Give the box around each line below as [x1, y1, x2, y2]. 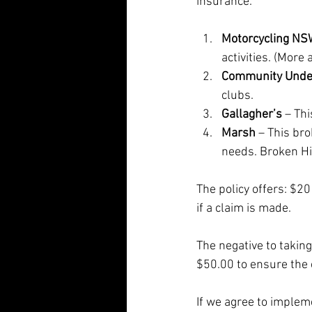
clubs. [221, 88, 253, 103]
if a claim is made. [196, 201, 291, 216]
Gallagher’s [221, 107, 282, 122]
